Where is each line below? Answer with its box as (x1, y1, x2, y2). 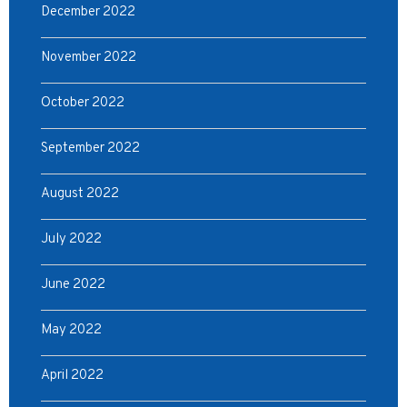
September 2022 (41, 140, 140, 157)
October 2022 (41, 94, 124, 112)
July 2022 (41, 231, 102, 248)
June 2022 (41, 276, 105, 293)
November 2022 (41, 49, 136, 66)
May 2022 (41, 322, 102, 339)
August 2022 (41, 185, 119, 203)
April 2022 (41, 367, 104, 384)
